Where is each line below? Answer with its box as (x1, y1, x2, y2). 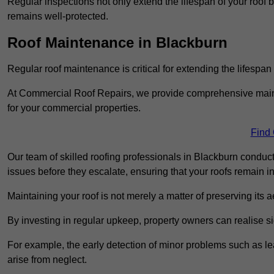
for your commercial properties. (7, 103, 141, 114)
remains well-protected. (7, 11, 108, 22)
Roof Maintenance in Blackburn (7, 34, 228, 51)
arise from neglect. (7, 254, 87, 265)
